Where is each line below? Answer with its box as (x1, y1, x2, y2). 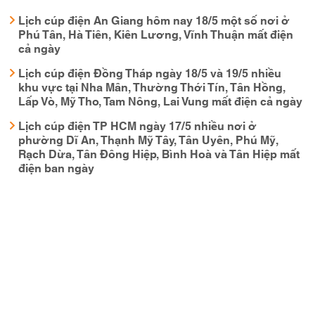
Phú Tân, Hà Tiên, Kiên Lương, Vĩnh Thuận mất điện (18, 25, 293, 41)
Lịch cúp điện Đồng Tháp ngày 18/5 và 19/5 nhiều (18, 64, 281, 80)
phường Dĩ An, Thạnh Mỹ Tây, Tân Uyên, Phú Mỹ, (18, 131, 278, 147)
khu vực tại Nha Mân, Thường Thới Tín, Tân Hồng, (18, 78, 285, 94)
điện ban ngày (18, 159, 94, 175)
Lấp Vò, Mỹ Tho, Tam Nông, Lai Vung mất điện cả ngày (18, 92, 302, 108)
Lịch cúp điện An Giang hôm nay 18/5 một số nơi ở (18, 11, 290, 27)
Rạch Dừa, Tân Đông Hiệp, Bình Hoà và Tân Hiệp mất (18, 145, 300, 161)
